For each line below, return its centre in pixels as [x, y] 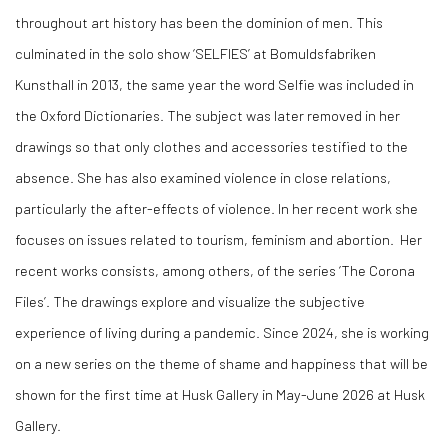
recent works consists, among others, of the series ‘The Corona [215, 269]
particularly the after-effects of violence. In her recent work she [216, 207]
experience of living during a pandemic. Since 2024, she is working [222, 331]
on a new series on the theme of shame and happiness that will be [221, 362]
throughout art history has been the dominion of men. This [199, 21]
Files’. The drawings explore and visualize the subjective [190, 300]
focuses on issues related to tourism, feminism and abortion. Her [218, 238]
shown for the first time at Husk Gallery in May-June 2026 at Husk [220, 393]
